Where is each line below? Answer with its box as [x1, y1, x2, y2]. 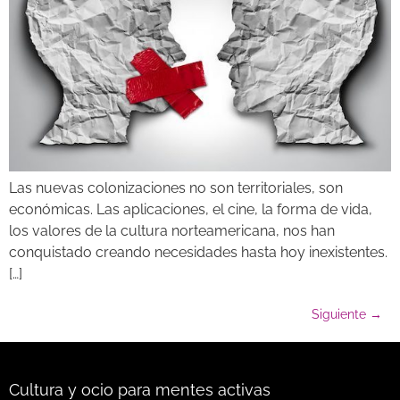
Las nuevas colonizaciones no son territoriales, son [9, 179, 343, 197]
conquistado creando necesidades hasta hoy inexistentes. [9, 244, 387, 262]
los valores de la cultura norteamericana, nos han [9, 222, 335, 240]
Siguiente [312, 307, 370, 322]
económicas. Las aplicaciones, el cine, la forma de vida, [9, 201, 372, 219]
